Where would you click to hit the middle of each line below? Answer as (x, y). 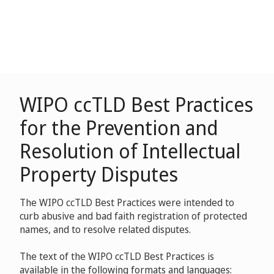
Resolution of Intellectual (130, 151)
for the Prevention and (119, 128)
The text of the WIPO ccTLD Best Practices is (117, 256)
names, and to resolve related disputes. (105, 229)
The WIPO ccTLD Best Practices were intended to (127, 202)
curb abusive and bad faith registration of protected (133, 216)
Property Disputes (99, 174)
